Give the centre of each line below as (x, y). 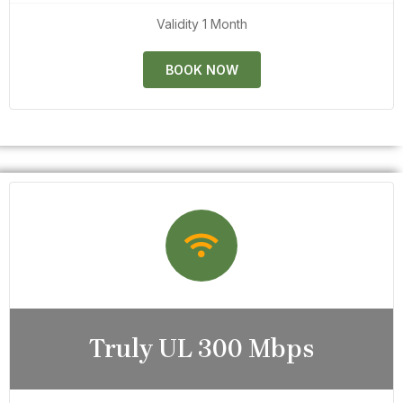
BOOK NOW (201, 69)
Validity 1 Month (201, 23)
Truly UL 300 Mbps (201, 348)
